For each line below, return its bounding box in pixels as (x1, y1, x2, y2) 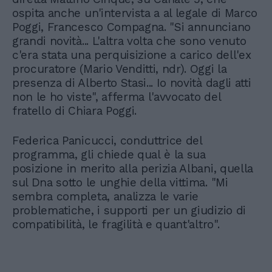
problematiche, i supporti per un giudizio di (12, 203, 246, 217)
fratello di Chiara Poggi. (12, 103, 140, 118)
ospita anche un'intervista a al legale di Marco (12, 5, 257, 20)
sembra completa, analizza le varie (12, 189, 199, 203)
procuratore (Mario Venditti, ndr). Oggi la (12, 61, 227, 76)
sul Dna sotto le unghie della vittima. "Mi (12, 175, 228, 189)
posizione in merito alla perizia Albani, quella (12, 161, 253, 175)
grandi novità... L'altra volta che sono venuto (12, 33, 246, 48)
